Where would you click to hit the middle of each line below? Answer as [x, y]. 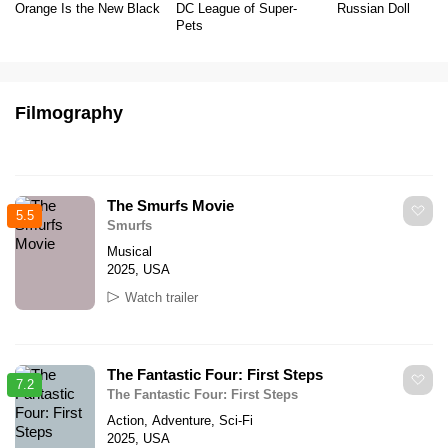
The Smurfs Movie [170, 205]
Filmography [69, 112]
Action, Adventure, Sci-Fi [180, 420]
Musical [129, 251]
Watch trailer [161, 297]
